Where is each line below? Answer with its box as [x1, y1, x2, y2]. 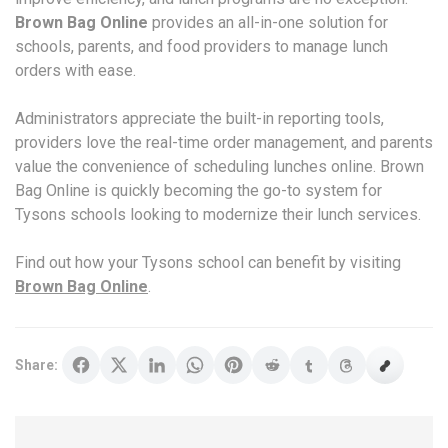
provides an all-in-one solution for [148, 13, 388, 32]
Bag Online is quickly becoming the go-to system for [15, 181, 382, 200]
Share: [15, 357, 58, 373]
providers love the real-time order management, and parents [15, 133, 433, 152]
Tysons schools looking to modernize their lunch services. [15, 205, 421, 224]
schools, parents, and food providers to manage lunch [15, 37, 388, 56]
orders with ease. [15, 61, 136, 80]
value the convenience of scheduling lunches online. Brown [15, 157, 424, 176]
